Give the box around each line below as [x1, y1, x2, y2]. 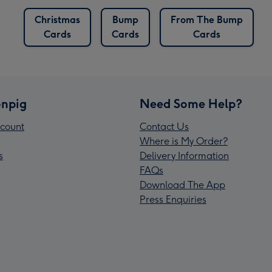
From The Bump [170, 14, 243, 26]
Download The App [140, 179, 225, 191]
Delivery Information [140, 150, 229, 162]
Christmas [34, 14, 80, 26]
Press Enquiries [140, 194, 206, 206]
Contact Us [140, 121, 189, 133]
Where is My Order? [140, 135, 228, 148]
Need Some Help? [140, 97, 242, 112]
